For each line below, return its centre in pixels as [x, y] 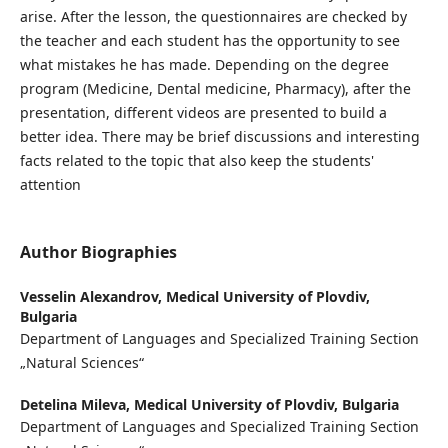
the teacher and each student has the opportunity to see [209, 40]
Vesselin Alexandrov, [92, 297]
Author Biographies [98, 252]
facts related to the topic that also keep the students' [196, 160]
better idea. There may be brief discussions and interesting [219, 136]
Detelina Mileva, [76, 405]
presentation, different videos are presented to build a [203, 112]
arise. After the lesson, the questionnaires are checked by [213, 16]
